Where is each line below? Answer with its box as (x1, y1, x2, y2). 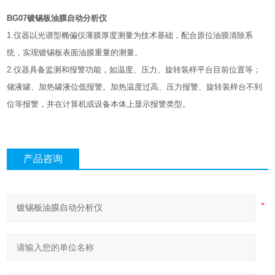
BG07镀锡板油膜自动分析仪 (7, 14, 107, 23)
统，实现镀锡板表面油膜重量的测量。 (7, 48, 143, 58)
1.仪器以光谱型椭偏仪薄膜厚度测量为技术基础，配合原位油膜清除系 (7, 31, 254, 41)
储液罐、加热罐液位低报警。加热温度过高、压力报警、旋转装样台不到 (7, 82, 263, 92)
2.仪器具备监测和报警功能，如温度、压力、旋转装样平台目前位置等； (7, 65, 261, 75)
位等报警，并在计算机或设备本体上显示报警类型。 (7, 99, 191, 109)
